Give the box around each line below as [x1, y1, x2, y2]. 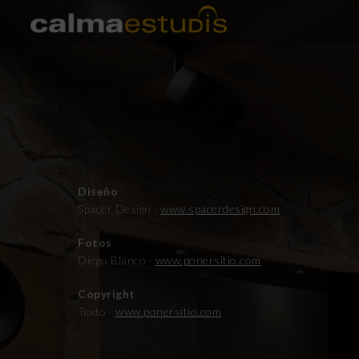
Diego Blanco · [78, 253, 155, 267]
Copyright [78, 287, 135, 301]
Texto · [78, 305, 115, 318]
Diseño [78, 184, 118, 198]
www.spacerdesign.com [160, 202, 280, 216]
